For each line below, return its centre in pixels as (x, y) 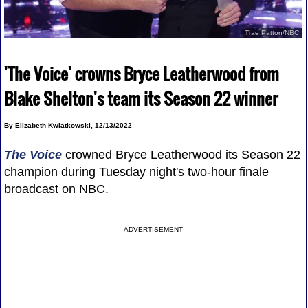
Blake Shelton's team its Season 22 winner (141, 98)
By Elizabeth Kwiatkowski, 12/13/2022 (68, 125)
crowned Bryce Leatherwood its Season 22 (181, 154)
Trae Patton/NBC (272, 32)
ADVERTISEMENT (154, 229)
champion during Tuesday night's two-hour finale (136, 172)
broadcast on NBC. (56, 189)
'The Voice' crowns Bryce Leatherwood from (141, 73)
